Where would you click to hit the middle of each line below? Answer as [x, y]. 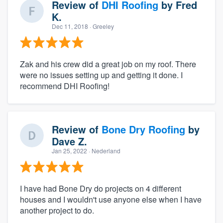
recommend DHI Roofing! [65, 86]
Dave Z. [69, 141]
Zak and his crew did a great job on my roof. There [108, 64]
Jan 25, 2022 [69, 151]
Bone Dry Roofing [143, 129]
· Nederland [104, 151]
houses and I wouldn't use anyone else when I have [111, 200]
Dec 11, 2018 [70, 26]
